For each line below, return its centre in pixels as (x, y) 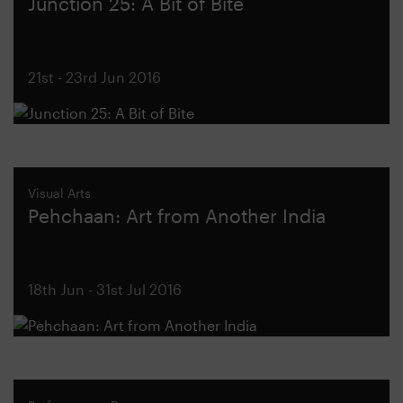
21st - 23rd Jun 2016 (94, 77)
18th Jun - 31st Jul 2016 (105, 289)
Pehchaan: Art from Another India (177, 215)
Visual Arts (59, 193)
